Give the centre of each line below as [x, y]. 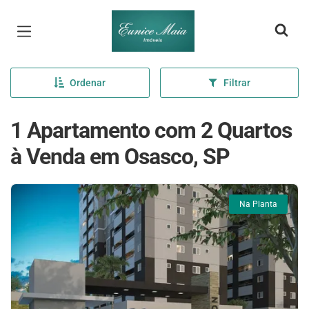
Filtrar [237, 83]
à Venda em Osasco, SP [120, 157]
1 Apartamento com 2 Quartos [151, 130]
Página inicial [152, 21]
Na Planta [258, 204]
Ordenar [88, 83]
